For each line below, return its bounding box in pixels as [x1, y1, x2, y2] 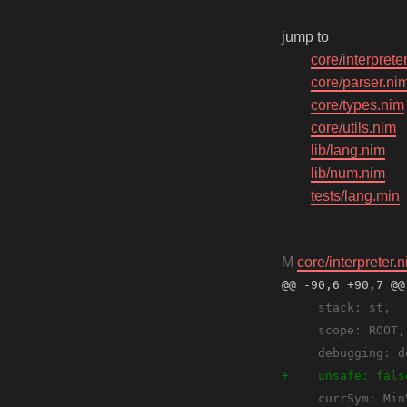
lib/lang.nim [311, 143, 385, 159]
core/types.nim [311, 97, 404, 114]
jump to [282, 29, 329, 45]
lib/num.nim [311, 165, 385, 182]
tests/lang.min [311, 188, 400, 204]
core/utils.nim [311, 120, 396, 136]
